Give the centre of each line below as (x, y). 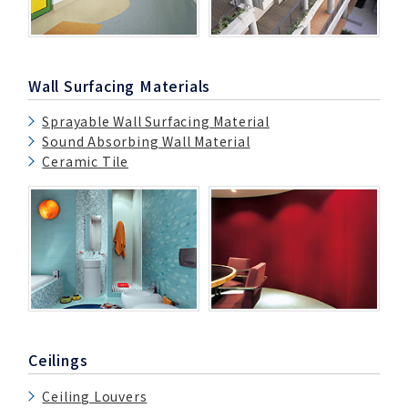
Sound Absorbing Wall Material (146, 142)
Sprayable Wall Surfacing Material (156, 122)
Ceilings (58, 360)
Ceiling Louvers (95, 397)
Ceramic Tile (86, 162)
